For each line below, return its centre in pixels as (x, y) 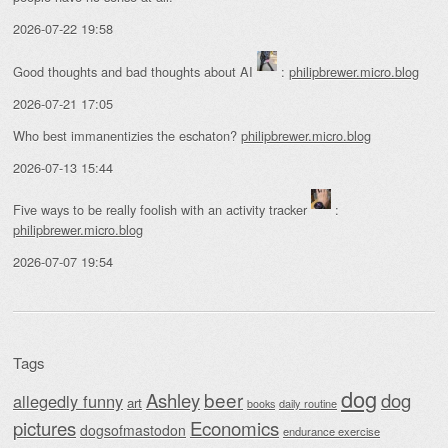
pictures (44, 427)
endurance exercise (331, 430)
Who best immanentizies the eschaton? (127, 135)
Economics (234, 427)
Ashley (173, 399)
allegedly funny (68, 400)
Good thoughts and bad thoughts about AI (135, 72)
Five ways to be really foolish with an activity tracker (162, 210)
